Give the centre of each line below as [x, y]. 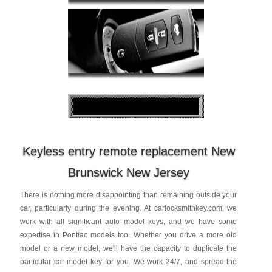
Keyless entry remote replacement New [128, 151]
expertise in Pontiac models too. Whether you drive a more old [128, 235]
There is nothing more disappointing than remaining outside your [128, 195]
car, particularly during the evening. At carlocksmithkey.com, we [128, 208]
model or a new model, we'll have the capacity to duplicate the [128, 248]
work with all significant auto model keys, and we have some [128, 222]
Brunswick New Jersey [128, 172]
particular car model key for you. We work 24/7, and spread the [128, 262]
